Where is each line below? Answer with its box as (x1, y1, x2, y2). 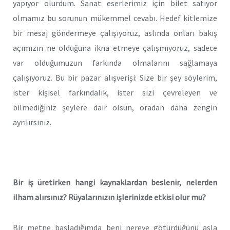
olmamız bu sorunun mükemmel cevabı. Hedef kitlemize (13, 12, 217, 23)
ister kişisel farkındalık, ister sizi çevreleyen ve (13, 87, 217, 98)
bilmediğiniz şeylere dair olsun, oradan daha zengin (13, 102, 217, 112)
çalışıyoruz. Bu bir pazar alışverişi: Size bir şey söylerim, (13, 72, 217, 83)
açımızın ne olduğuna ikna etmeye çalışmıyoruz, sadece (13, 42, 217, 53)
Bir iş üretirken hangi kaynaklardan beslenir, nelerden (13, 177, 217, 188)
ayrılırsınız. (13, 117, 51, 127)
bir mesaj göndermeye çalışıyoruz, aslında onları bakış (13, 27, 217, 38)
